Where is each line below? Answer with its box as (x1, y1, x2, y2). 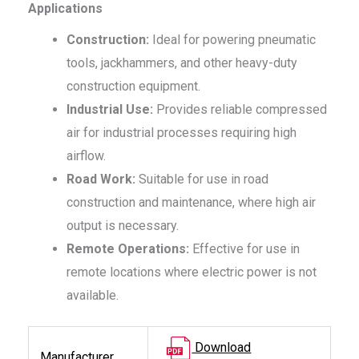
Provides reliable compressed (153, 102, 327, 118)
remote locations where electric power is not (67, 264, 317, 280)
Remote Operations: (67, 241, 189, 257)
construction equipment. (67, 79, 200, 95)
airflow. (67, 148, 106, 164)
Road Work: (67, 171, 135, 188)
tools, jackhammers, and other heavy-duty (67, 55, 297, 71)
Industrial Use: (67, 102, 153, 118)
